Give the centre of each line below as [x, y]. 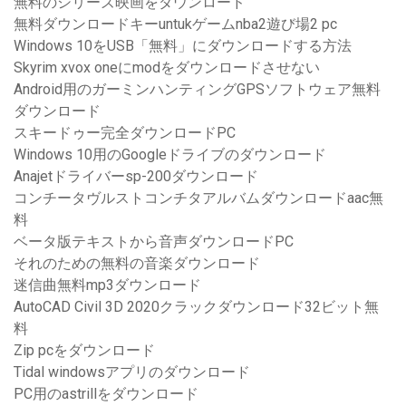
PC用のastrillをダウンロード [106, 394]
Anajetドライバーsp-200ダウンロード [136, 177]
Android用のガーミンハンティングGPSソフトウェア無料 [197, 90]
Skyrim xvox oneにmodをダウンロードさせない [167, 68]
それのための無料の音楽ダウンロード [137, 264]
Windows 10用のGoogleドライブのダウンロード [170, 155]
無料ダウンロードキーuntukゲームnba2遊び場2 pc [175, 24]
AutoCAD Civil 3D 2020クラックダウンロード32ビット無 [196, 307]
